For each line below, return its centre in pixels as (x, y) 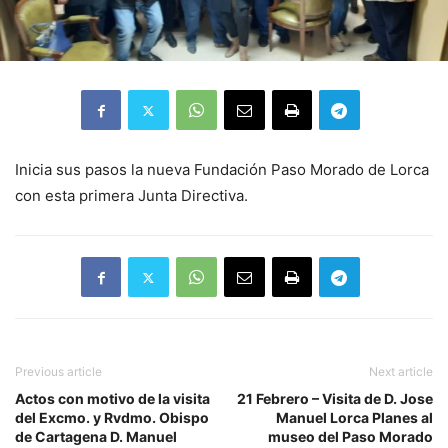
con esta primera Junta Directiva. (131, 196)
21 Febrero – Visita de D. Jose (335, 399)
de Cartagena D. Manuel (96, 437)
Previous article (58, 372)
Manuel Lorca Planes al (354, 418)
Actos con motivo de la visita (112, 399)
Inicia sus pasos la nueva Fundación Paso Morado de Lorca (222, 170)
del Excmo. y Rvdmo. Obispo (112, 418)
